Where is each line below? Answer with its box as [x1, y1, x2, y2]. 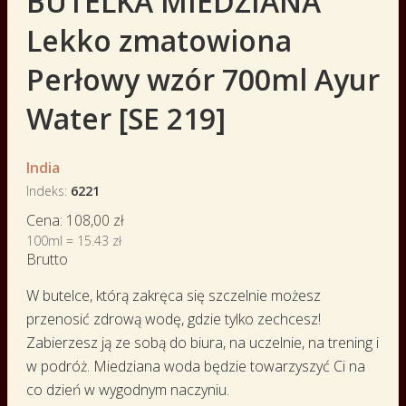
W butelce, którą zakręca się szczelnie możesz [26, 285, 321, 305]
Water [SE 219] [26, 99, 226, 139]
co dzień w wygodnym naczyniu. [26, 379, 229, 400]
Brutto [26, 248, 68, 269]
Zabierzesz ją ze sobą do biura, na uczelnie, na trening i [26, 332, 379, 353]
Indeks [26, 182, 64, 200]
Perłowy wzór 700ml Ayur [26, 60, 380, 100]
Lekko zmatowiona [26, 21, 292, 61]
